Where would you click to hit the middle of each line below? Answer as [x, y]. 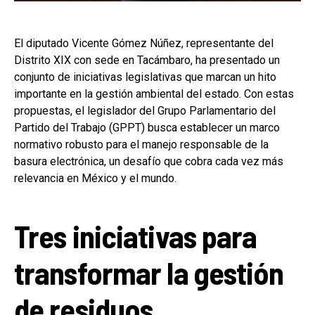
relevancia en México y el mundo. [95, 178]
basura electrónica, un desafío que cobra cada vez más [149, 161]
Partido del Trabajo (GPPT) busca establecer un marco [147, 127]
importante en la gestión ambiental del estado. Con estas [154, 94]
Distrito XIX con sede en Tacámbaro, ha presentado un [147, 60]
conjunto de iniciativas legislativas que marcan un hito [145, 77]
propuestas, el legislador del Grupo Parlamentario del [145, 110]
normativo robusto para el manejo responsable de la [141, 144]
